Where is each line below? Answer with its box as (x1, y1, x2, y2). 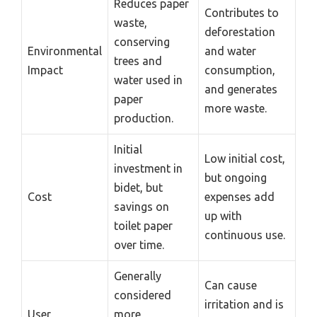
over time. (114, 238, 164, 252)
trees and (114, 54, 162, 68)
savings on (114, 200, 169, 214)
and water (204, 45, 256, 58)
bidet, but (114, 181, 163, 195)
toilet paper (114, 219, 173, 233)
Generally (114, 270, 161, 283)
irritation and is (204, 298, 284, 311)
